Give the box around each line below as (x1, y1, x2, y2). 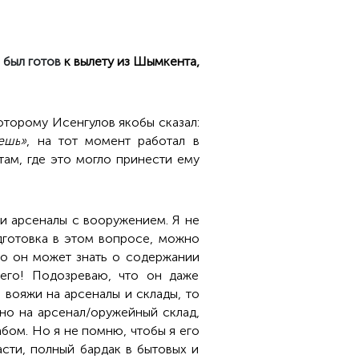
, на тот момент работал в (26, 133, 200, 148)
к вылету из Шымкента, (63, 54, 200, 69)
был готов (2, 54, 64, 69)
